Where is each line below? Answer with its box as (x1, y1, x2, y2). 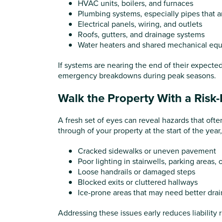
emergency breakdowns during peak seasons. (58, 70, 216, 81)
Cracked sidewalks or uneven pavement (78, 145, 216, 156)
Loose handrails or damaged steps (78, 166, 195, 177)
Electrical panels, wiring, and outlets (78, 18, 202, 29)
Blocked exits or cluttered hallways (78, 176, 198, 187)
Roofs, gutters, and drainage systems (78, 29, 205, 40)
